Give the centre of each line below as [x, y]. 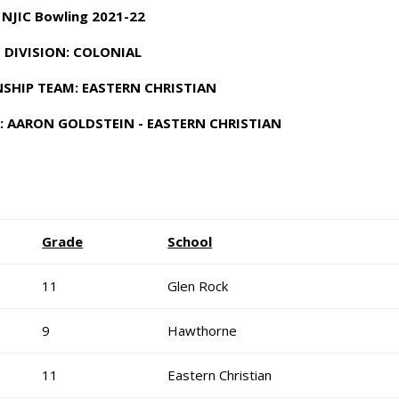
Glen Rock [198, 286]
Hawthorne [203, 330]
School [190, 241]
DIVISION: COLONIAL [73, 52]
